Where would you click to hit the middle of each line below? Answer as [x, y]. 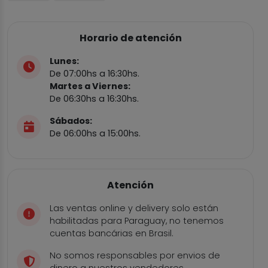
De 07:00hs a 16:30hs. [95, 74]
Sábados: [71, 121]
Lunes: [64, 61]
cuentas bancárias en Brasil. [112, 234]
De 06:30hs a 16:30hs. [94, 99]
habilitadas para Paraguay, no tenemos [137, 221]
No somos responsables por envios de [135, 256]
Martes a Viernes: [90, 86]
